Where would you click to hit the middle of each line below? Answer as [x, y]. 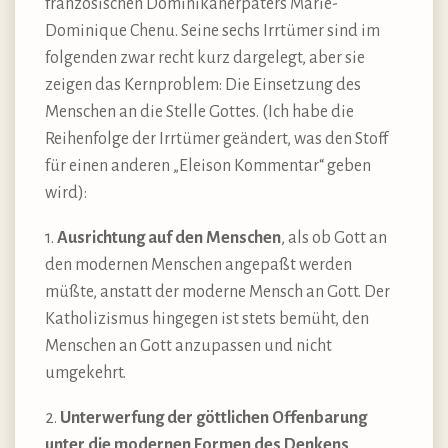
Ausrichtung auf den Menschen [169, 237]
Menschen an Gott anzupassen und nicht [188, 345]
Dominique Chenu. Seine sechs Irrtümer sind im [212, 30]
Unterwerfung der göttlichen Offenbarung [213, 417]
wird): [66, 192]
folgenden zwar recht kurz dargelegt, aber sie [205, 57]
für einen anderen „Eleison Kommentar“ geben [208, 165]
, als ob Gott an [334, 237]
